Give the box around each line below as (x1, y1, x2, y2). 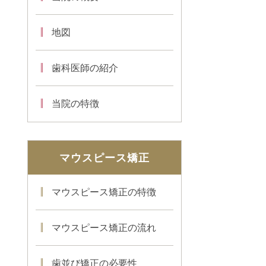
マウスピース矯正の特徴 (52, 187, 156, 198)
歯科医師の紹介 (52, 63, 118, 74)
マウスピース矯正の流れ (52, 223, 156, 233)
